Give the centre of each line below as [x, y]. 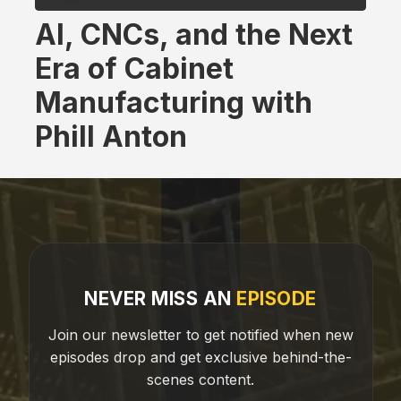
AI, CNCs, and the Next [194, 34]
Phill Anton [118, 136]
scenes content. [200, 380]
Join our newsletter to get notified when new [200, 335]
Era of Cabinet [134, 68]
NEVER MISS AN [161, 299]
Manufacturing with [174, 102]
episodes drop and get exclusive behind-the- [200, 358]
